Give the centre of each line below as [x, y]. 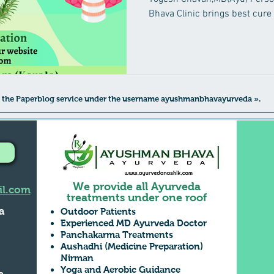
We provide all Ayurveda [137, 187]
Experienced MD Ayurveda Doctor [134, 223]
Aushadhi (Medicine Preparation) [132, 246]
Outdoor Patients [98, 211]
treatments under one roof [137, 198]
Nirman [77, 258]
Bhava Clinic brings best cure [210, 14]
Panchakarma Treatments [117, 235]
